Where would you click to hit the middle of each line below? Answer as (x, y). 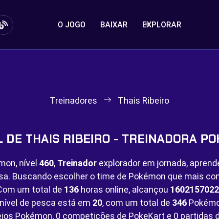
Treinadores (74, 100)
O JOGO (72, 25)
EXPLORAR (162, 25)
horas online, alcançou (124, 189)
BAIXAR (114, 25)
